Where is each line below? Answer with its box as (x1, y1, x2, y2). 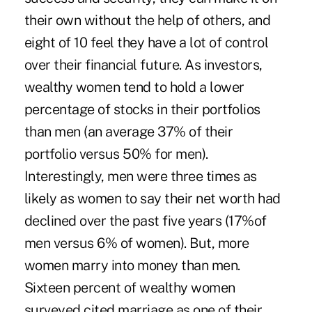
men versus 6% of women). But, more (24, 234, 249, 251)
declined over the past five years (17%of (24, 212, 267, 229)
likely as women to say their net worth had (24, 189, 281, 207)
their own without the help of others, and (24, 11, 271, 29)
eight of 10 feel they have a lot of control (24, 33, 269, 51)
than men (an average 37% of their (24, 123, 233, 140)
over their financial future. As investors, (24, 56, 263, 73)
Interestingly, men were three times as (24, 167, 257, 185)
